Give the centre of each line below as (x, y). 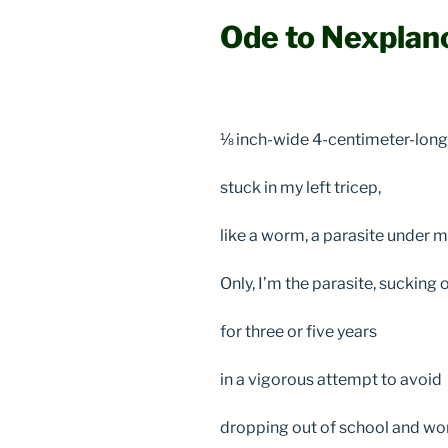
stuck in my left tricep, (300, 188)
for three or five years (298, 332)
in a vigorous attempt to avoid (332, 380)
